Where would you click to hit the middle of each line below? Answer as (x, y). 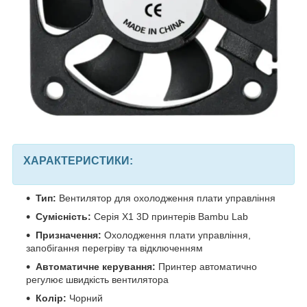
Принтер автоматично (206, 267)
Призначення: (69, 235)
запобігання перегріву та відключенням (114, 248)
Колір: (51, 298)
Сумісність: (63, 217)
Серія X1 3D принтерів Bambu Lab (170, 217)
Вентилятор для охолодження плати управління (166, 198)
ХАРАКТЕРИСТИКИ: (78, 161)
